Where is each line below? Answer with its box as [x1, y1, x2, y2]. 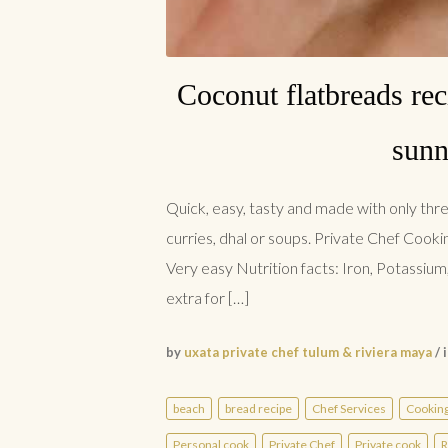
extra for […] [166, 288, 249, 308]
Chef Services [312, 401, 386, 417]
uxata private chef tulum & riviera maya [184, 344, 432, 361]
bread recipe [225, 401, 292, 417]
